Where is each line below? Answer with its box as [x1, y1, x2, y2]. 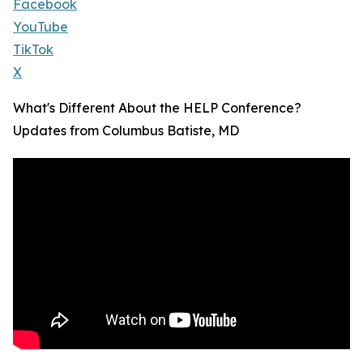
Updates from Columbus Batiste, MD [13, 122, 239, 139]
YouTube [13, 19, 68, 36]
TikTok [13, 41, 53, 58]
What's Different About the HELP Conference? [13, 100, 301, 117]
